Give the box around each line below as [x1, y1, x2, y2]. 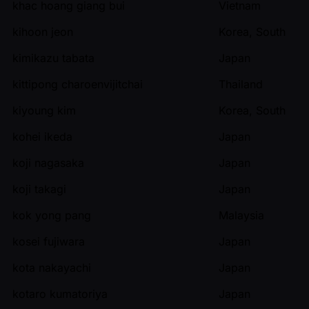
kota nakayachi [12, 260, 91, 275]
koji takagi [12, 181, 66, 196]
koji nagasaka [12, 155, 84, 170]
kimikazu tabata [12, 50, 94, 65]
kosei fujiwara [12, 234, 85, 248]
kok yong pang [12, 208, 91, 222]
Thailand [219, 77, 263, 91]
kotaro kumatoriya [12, 286, 108, 301]
